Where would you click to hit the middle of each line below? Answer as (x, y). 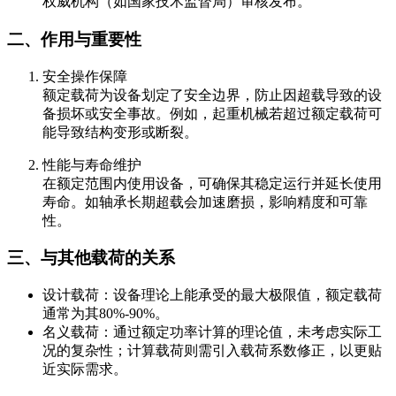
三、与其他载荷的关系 (91, 258)
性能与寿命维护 (92, 164)
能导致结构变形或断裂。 (120, 132)
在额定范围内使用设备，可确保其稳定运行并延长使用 (212, 183)
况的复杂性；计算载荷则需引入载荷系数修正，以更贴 (212, 351)
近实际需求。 (85, 369)
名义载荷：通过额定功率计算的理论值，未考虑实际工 (212, 332)
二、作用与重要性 (74, 39)
